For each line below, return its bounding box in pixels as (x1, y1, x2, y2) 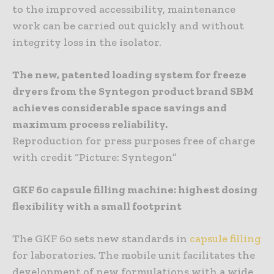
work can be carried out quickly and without (12, 18, 244, 32)
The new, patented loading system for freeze (12, 67, 246, 81)
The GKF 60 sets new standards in (12, 231, 190, 245)
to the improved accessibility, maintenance (12, 2, 235, 16)
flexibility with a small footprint (12, 199, 182, 213)
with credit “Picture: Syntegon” (12, 150, 177, 164)
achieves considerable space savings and (12, 100, 227, 114)
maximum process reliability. (12, 117, 168, 131)
